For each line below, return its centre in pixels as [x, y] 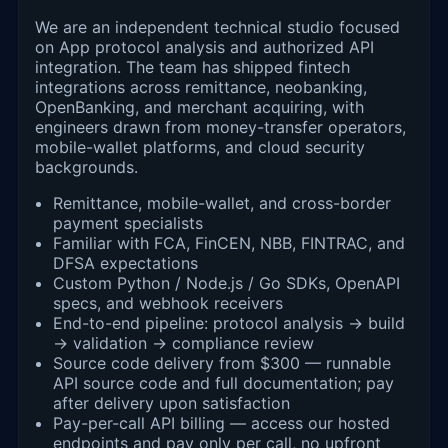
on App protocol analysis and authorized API [204, 46]
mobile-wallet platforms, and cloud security [200, 146]
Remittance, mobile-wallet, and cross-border [222, 202]
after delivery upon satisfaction [171, 402]
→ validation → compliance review [183, 342]
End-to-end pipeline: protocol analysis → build [229, 322]
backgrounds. [86, 166]
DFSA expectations [125, 262]
